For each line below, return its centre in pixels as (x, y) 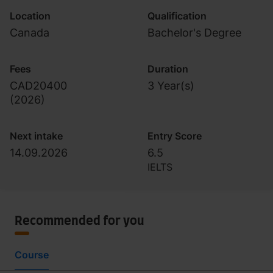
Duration (168, 69)
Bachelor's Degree (194, 33)
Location (30, 16)
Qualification (177, 16)
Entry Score (175, 136)
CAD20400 (38, 86)
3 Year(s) (171, 86)
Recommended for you (80, 221)
